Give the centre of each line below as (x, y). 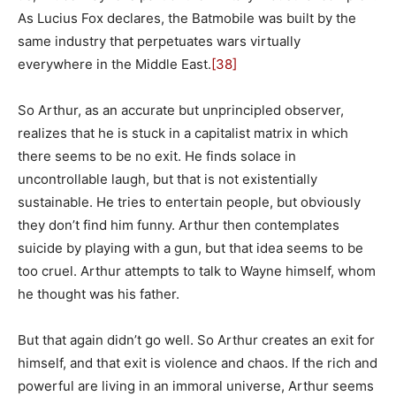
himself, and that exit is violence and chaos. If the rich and (198, 362)
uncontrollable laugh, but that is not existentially (168, 179)
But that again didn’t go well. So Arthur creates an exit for (196, 339)
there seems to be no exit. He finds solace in (157, 156)
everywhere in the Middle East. (114, 64)
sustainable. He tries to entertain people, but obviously (189, 202)
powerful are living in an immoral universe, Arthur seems (196, 385)
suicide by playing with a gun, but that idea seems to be (190, 247)
